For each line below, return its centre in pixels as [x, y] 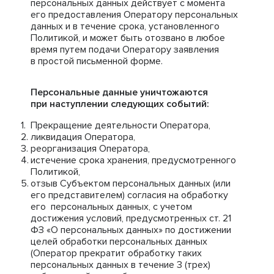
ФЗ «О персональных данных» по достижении [131, 230]
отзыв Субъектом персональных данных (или [131, 183]
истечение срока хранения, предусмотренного [133, 160]
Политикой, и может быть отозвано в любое [128, 38]
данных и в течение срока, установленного [125, 26]
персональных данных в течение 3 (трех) [120, 265]
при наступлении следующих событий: [120, 104]
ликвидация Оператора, [83, 137]
